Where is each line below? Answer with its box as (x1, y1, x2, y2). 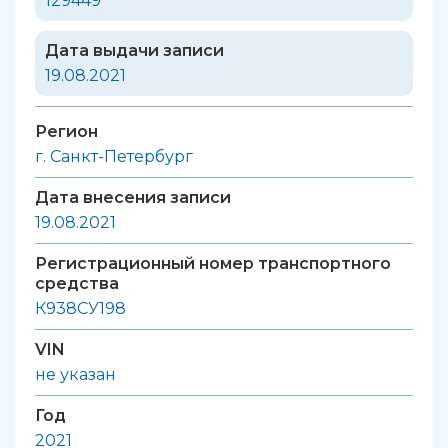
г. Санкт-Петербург (35, 146, 193, 166)
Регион (35, 121, 98, 141)
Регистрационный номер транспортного (35, 253, 391, 273)
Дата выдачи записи (45, 40, 224, 60)
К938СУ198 (35, 298, 126, 318)
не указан (35, 364, 116, 384)
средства (35, 273, 119, 293)
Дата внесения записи (35, 187, 231, 207)
